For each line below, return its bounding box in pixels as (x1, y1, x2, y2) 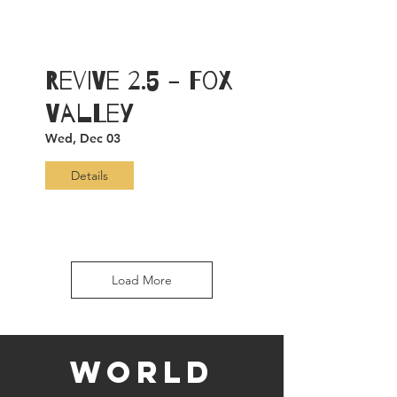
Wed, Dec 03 (45, 130, 121, 146)
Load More (112, 271, 172, 288)
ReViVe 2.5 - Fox (45, 66, 233, 96)
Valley (45, 99, 134, 128)
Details (71, 167, 108, 183)
